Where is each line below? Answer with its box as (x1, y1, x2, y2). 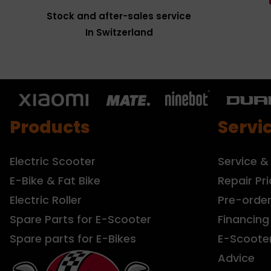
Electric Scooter (10, 153, 96, 169)
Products (10, 115, 90, 139)
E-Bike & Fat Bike (10, 172, 100, 188)
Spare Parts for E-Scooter (10, 211, 151, 227)
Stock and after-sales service (47, 9, 191, 22)
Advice (218, 250, 255, 266)
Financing (218, 211, 269, 227)
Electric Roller (10, 192, 82, 207)
